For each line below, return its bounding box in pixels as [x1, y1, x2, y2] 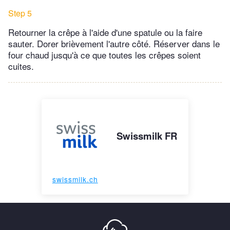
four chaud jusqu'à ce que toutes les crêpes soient [8, 48, 201, 62]
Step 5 [8, 7, 32, 20]
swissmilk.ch [52, 174, 98, 185]
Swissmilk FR [117, 129, 178, 143]
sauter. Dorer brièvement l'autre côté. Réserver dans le [8, 37, 220, 50]
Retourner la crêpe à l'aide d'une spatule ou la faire [8, 26, 202, 39]
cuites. [8, 60, 34, 73]
